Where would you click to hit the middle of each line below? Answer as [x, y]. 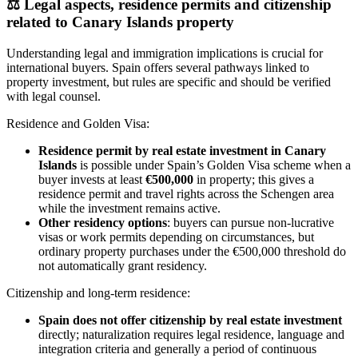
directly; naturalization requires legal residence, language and [191, 334]
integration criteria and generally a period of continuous [177, 348]
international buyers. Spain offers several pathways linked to [158, 67]
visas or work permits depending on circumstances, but [176, 237]
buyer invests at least [92, 179]
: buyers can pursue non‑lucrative [251, 222]
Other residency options [103, 222]
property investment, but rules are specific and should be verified [169, 82]
